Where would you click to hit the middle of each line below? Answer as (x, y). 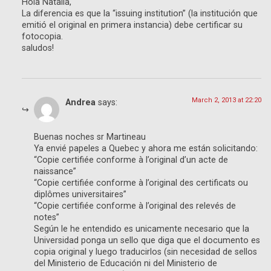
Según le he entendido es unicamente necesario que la (142, 229)
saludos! (38, 48)
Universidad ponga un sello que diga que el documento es (147, 240)
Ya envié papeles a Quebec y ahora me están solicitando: (146, 148)
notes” (47, 217)
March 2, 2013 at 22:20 (227, 100)
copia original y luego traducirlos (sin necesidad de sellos (145, 252)
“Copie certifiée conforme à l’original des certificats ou (141, 183)
